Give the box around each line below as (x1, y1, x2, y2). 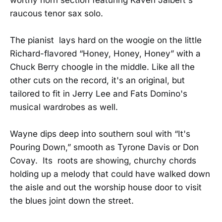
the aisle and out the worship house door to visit (10, 182, 202, 193)
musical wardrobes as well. (10, 102, 118, 112)
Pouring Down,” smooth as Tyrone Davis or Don (10, 142, 199, 153)
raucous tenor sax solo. (10, 8, 103, 18)
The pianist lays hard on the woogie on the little (10, 35, 202, 45)
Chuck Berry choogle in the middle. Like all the (10, 61, 195, 72)
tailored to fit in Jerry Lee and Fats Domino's (10, 88, 187, 99)
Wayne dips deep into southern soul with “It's (10, 129, 190, 139)
